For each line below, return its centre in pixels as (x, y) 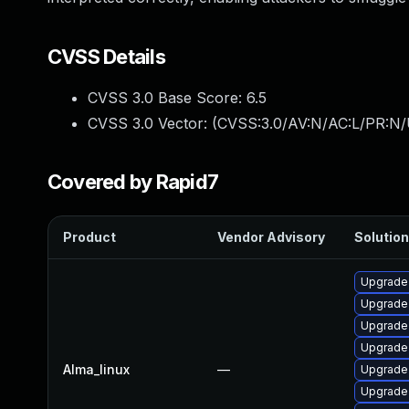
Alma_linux (96, 369)
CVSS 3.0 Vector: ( (152, 123)
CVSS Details (106, 57)
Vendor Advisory (271, 237)
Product (89, 237)
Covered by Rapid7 (133, 182)
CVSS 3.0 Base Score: (167, 98)
